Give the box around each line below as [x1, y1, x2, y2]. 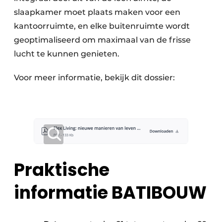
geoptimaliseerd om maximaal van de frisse [14, 35, 191, 45]
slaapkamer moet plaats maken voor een [14, 7, 180, 17]
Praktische [14, 158, 110, 182]
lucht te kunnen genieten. [14, 49, 119, 59]
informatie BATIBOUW [14, 180, 207, 205]
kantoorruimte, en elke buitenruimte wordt [14, 21, 190, 31]
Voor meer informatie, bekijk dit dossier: [14, 73, 175, 83]
